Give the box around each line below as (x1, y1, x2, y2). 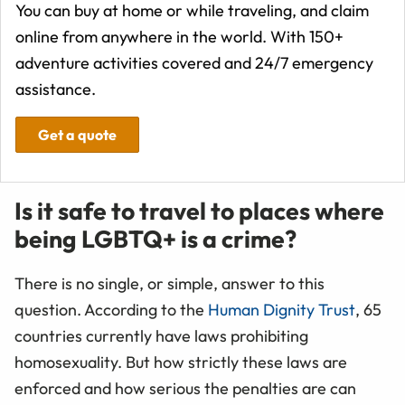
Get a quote (38, 125, 117, 144)
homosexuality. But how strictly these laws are (14, 351, 347, 372)
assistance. (15, 78, 96, 99)
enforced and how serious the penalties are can (14, 377, 356, 399)
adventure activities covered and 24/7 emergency (15, 52, 373, 73)
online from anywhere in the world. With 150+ (15, 25, 344, 47)
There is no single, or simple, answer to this (14, 272, 325, 294)
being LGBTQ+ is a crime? (14, 222, 297, 254)
